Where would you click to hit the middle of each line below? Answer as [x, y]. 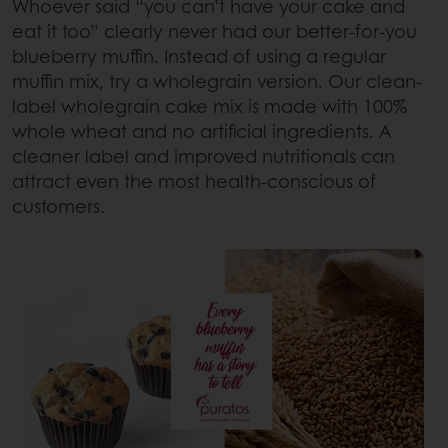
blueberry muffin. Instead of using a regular [199, 56]
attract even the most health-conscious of [194, 181]
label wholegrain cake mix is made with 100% [209, 106]
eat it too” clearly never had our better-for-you [214, 31]
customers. [58, 206]
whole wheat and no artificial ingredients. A [202, 131]
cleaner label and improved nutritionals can [203, 156]
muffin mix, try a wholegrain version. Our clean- [217, 81]
